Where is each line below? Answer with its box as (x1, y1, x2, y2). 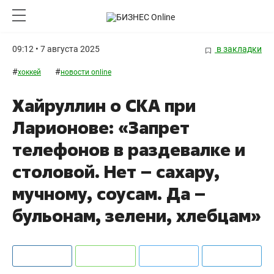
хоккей (18, 68, 41, 77)
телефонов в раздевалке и (12, 138, 245, 161)
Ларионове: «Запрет (12, 116, 190, 139)
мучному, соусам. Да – (12, 182, 206, 206)
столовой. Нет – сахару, (12, 160, 220, 183)
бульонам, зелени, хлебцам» (12, 204, 261, 228)
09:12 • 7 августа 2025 (12, 44, 100, 54)
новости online (61, 68, 111, 77)
